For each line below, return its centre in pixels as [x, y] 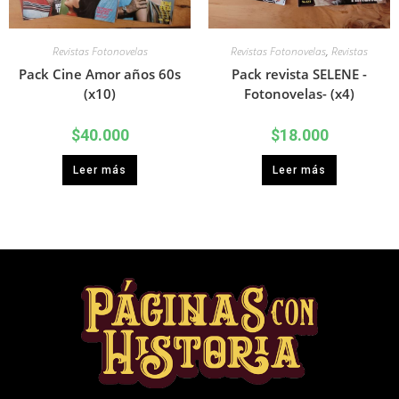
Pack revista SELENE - [299, 74]
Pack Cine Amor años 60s [100, 74]
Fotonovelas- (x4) [299, 94]
